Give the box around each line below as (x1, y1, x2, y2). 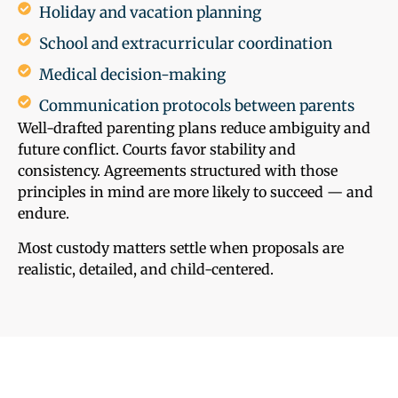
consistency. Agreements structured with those (18, 162, 338, 180)
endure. (18, 204, 69, 223)
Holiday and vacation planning (38, 3, 261, 23)
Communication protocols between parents (38, 96, 354, 116)
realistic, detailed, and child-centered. (18, 259, 274, 278)
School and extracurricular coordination (38, 34, 332, 54)
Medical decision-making (38, 65, 226, 85)
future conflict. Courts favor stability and (18, 140, 296, 159)
